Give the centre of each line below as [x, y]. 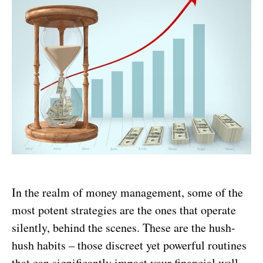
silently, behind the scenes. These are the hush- [124, 228]
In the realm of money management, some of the [127, 193]
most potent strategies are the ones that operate [124, 210]
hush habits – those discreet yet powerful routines [129, 245]
